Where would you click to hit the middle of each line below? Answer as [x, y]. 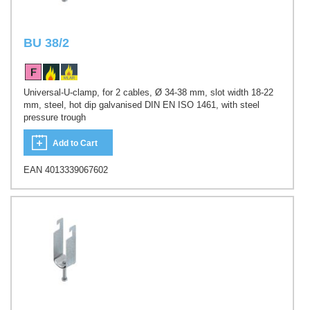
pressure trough [55, 117]
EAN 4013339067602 [66, 170]
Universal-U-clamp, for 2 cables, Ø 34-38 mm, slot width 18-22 [148, 92]
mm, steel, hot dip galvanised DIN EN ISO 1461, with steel [142, 104]
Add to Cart [75, 144]
